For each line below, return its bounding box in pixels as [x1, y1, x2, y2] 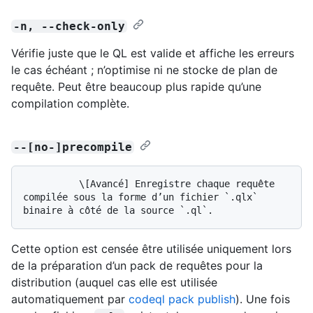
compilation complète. [11, 96, 129, 110]
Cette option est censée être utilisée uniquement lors [11, 241, 291, 256]
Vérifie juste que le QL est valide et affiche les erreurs [11, 45, 294, 60]
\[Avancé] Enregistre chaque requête [23, 177, 79, 189]
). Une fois [235, 291, 290, 306]
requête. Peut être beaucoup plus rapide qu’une [11, 79, 261, 94]
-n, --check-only [13, 19, 126, 33]
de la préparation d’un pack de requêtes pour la [11, 258, 263, 272]
